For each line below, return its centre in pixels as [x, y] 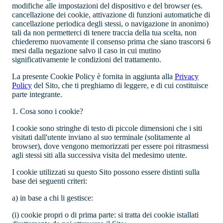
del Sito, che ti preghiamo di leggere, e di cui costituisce [120, 86]
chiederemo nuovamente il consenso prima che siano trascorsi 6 [111, 42]
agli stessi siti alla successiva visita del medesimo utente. [100, 155]
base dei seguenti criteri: [50, 181]
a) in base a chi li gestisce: [53, 198]
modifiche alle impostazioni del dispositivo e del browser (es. [107, 6]
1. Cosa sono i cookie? [48, 111]
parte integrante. [37, 95]
